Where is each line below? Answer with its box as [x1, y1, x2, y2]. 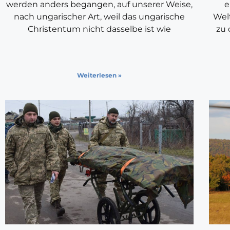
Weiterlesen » [76, 71, 122, 80]
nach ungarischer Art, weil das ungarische [13, 12, 185, 22]
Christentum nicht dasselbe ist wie [27, 24, 171, 34]
